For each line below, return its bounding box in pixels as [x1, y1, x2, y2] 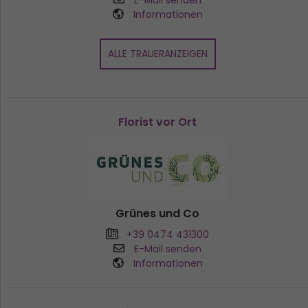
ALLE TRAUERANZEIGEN [107, 47, 208, 61]
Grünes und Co [115, 206, 199, 222]
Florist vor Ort [118, 114, 197, 131]
